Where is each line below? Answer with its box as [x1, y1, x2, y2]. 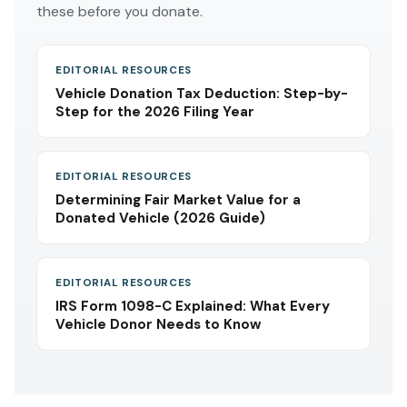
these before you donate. [36, 2, 203, 21]
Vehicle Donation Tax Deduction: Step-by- [55, 84, 348, 103]
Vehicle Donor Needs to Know [55, 315, 261, 333]
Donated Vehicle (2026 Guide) [55, 209, 265, 227]
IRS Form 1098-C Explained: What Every [55, 297, 330, 315]
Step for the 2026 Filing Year [55, 103, 254, 121]
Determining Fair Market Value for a [55, 191, 301, 209]
